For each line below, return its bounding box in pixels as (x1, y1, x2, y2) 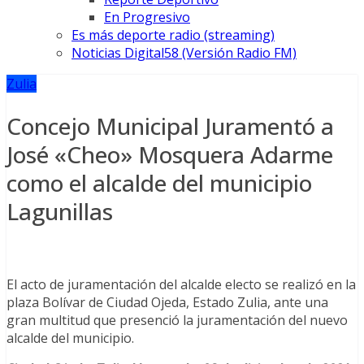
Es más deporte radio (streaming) (71, 26, 275, 45)
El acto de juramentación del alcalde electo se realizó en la (6, 275, 356, 293)
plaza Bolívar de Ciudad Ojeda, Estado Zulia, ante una (6, 292, 328, 311)
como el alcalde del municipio (6, 167, 312, 198)
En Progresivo (104, 8, 190, 27)
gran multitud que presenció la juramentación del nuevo (6, 310, 348, 329)
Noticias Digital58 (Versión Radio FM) (71, 44, 297, 63)
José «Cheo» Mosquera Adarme (6, 138, 333, 170)
